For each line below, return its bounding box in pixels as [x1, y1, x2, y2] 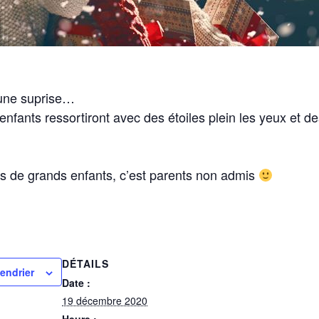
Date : [62, 276, 90, 290]
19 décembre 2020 [62, 293, 147, 308]
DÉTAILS [62, 256, 109, 271]
